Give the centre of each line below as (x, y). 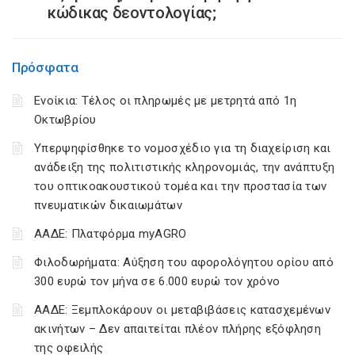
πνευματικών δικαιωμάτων (108, 205)
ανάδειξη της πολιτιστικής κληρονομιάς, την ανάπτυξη (185, 167)
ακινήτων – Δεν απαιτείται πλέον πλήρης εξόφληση (178, 329)
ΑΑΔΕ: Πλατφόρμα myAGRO (111, 234)
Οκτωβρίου (65, 120)
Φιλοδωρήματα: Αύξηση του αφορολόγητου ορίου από (184, 262)
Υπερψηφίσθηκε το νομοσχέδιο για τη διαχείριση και (183, 148)
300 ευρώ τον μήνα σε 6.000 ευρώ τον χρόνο (157, 281)
